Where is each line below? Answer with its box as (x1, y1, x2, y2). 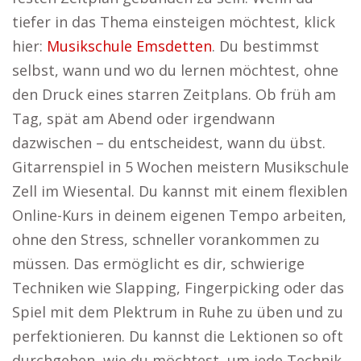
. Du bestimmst (212, 36, 319, 56)
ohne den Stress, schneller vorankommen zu (12, 230, 320, 249)
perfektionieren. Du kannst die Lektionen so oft (12, 326, 343, 346)
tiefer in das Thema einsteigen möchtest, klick (12, 12, 335, 31)
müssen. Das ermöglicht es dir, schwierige (12, 254, 305, 273)
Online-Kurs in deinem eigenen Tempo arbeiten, (12, 205, 346, 225)
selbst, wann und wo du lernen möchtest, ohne (12, 60, 338, 80)
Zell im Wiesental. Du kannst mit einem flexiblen (12, 181, 347, 201)
